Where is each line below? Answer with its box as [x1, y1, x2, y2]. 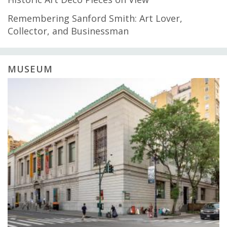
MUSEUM [8, 62, 53, 75]
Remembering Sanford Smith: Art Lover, [8, 12, 182, 24]
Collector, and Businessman [8, 24, 129, 37]
